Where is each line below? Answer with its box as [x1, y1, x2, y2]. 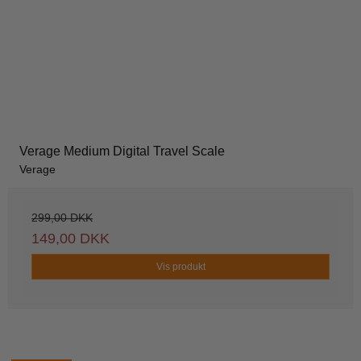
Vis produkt [156, 261, 205, 273]
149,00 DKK [31, 230, 110, 247]
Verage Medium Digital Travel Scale [19, 144, 225, 159]
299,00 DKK [31, 211, 93, 225]
